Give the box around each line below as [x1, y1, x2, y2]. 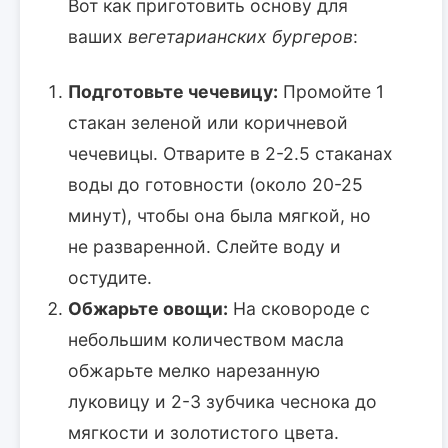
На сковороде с [228, 297, 370, 319]
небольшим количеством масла [68, 328, 344, 350]
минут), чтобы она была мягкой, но [68, 204, 371, 226]
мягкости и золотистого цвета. [68, 421, 339, 443]
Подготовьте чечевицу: [68, 80, 278, 102]
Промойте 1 [278, 80, 384, 102]
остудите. [68, 266, 152, 288]
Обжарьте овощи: [68, 297, 228, 319]
